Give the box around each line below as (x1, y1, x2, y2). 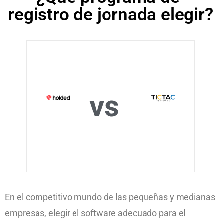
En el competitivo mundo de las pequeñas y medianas (5, 192, 215, 202)
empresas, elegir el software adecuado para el (5, 208, 185, 218)
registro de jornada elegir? (8, 4, 213, 25)
